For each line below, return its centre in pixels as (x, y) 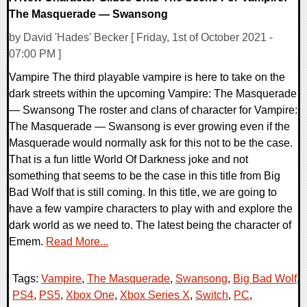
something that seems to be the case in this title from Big (145, 176)
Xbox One (90, 295)
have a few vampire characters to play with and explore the (151, 209)
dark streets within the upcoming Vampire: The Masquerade (153, 94)
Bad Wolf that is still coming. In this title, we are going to (143, 193)
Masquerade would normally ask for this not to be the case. (151, 143)
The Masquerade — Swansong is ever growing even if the (149, 127)
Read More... (77, 242)
